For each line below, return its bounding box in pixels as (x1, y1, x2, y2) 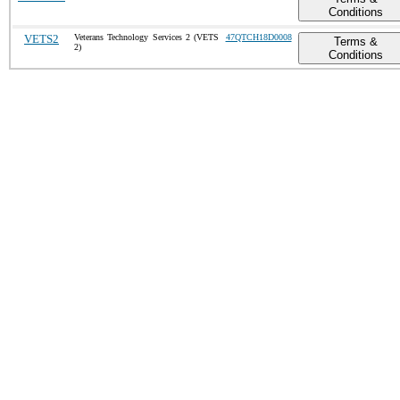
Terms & (333, 35, 378, 48)
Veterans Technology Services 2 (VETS (74, 32, 219, 42)
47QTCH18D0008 (225, 32, 292, 42)
